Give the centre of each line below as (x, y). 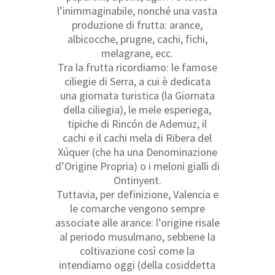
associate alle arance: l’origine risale (137, 222)
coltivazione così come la (137, 250)
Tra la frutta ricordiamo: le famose (137, 67)
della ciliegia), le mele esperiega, (137, 109)
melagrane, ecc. (137, 53)
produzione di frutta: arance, (137, 25)
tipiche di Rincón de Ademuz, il (137, 123)
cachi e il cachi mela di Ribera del (137, 137)
